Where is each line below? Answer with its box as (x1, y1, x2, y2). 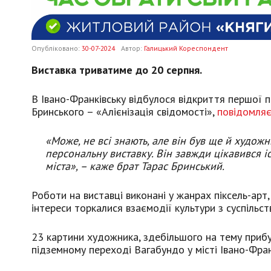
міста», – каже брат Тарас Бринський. (45, 158, 225, 173)
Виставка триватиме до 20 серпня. (31, 62, 202, 77)
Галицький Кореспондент (144, 43, 228, 53)
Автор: (121, 43, 144, 53)
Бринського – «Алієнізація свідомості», (31, 104, 217, 119)
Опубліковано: (31, 43, 82, 53)
